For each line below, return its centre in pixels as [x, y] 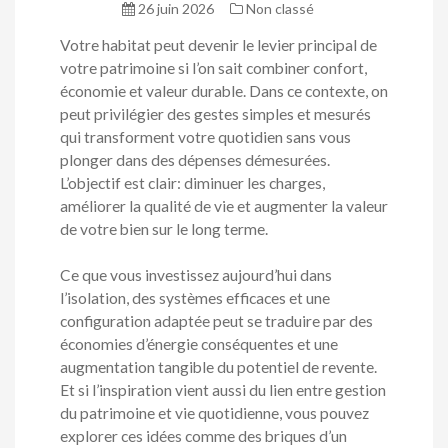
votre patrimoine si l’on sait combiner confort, [213, 68]
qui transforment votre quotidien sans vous [205, 137]
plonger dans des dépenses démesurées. [195, 160]
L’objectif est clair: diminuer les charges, [192, 183]
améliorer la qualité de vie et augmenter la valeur [224, 206]
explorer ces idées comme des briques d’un [203, 436]
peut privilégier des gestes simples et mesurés [215, 114]
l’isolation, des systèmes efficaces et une [195, 298]
